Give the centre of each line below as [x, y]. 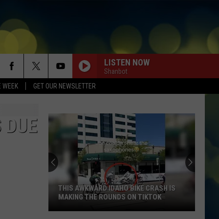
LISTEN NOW [127, 62]
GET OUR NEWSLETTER [65, 86]
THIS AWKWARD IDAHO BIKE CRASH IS [117, 188]
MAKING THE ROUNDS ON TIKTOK [110, 197]
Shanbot [116, 71]
